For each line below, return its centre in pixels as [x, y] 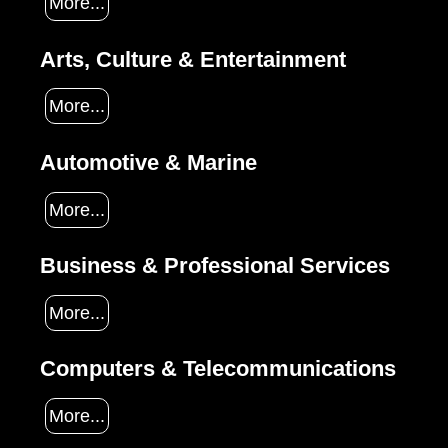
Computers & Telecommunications [218, 369]
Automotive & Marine [148, 163]
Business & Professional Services [215, 266]
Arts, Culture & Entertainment [193, 59]
